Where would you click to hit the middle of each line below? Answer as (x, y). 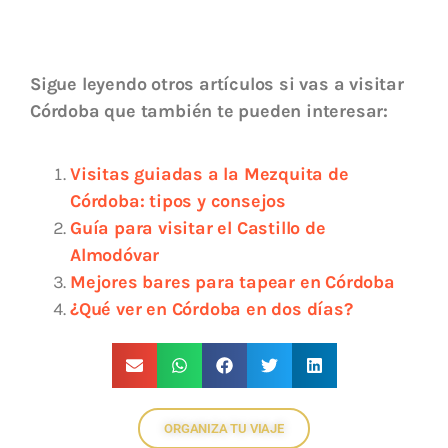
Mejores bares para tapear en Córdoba (232, 282)
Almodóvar (115, 255)
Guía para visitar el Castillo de (198, 228)
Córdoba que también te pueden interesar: (209, 111)
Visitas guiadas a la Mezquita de (209, 174)
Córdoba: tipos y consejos (178, 201)
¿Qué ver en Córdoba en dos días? (211, 309)
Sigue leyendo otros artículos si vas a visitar (217, 84)
